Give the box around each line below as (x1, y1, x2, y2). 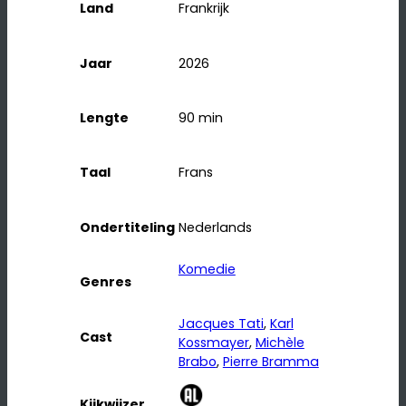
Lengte (80, 109, 129, 128)
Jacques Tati (178, 314, 264, 333)
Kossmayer (178, 333, 249, 353)
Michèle (255, 333, 304, 353)
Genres (80, 273, 131, 292)
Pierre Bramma (222, 353, 319, 372)
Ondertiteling (80, 217, 175, 237)
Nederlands (178, 217, 252, 237)
